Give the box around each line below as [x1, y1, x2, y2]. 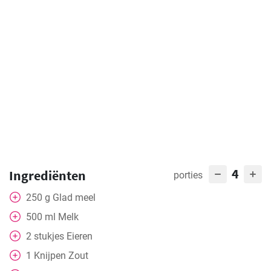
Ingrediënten [9, 167, 86, 184]
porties [174, 169, 203, 181]
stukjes [34, 230, 64, 242]
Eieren [67, 230, 93, 242]
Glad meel [53, 192, 96, 203]
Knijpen [34, 250, 66, 261]
